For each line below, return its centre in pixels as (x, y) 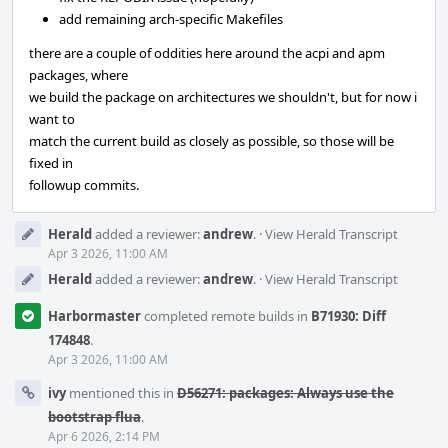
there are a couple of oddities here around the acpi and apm (207, 53)
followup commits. (84, 185)
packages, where (78, 75)
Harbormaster (94, 316)
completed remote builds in (226, 316)
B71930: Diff (348, 316)
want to (52, 119)
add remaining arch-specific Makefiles (171, 19)
